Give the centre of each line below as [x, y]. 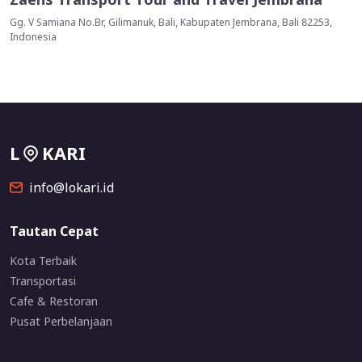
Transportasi [43, 281]
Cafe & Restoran [54, 301]
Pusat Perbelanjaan [61, 322]
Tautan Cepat [54, 232]
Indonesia [33, 37]
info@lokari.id [72, 188]
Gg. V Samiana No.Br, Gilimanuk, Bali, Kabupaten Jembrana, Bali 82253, [171, 23]
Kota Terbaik [43, 261]
